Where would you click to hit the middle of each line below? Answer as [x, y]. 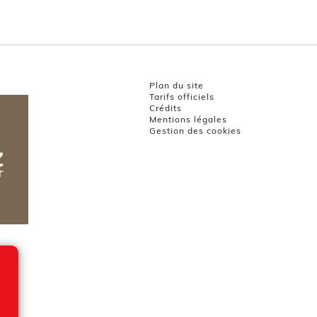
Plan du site [176, 85]
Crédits [165, 108]
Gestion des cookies [195, 131]
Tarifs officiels [181, 97]
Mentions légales [188, 119]
